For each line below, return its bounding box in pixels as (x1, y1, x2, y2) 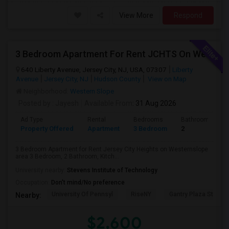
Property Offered (20, 125, 74, 132)
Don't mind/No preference (51, 179, 125, 186)
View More (119, 11, 153, 19)
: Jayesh (51, 99, 79, 107)
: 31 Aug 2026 (132, 99, 176, 107)
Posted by (18, 99, 51, 107)
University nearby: (15, 167, 67, 174)
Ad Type (20, 116, 43, 123)
